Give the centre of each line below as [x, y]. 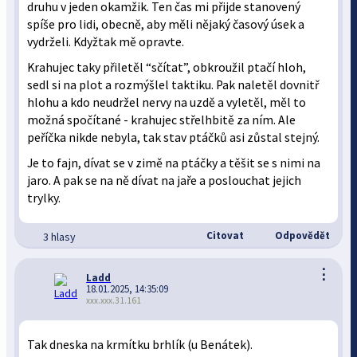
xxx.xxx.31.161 [114, 300]
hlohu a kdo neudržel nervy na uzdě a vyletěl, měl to [167, 102]
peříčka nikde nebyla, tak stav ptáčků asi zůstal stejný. [175, 137]
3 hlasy [60, 237]
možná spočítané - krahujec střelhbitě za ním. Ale [162, 120]
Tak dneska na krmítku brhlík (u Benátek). [141, 345]
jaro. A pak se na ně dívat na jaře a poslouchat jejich [165, 180]
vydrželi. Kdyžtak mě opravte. [106, 42]
